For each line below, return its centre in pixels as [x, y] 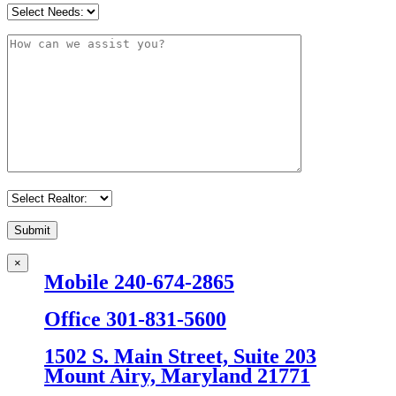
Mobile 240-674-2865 [139, 282]
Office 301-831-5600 [135, 320]
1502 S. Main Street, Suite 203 [180, 356]
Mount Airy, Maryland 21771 [177, 376]
